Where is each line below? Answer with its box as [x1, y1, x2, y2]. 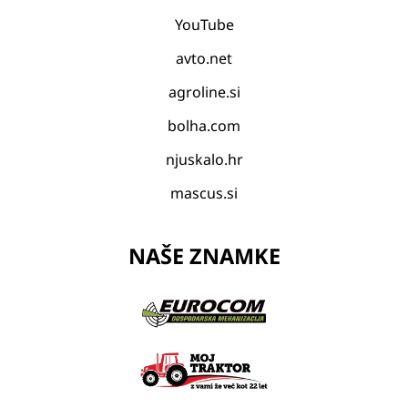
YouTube [174, 14, 234, 35]
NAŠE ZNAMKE [127, 240, 280, 270]
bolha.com [168, 115, 240, 136]
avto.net [176, 47, 232, 68]
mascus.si [170, 182, 238, 203]
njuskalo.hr [165, 148, 243, 169]
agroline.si [168, 81, 240, 102]
